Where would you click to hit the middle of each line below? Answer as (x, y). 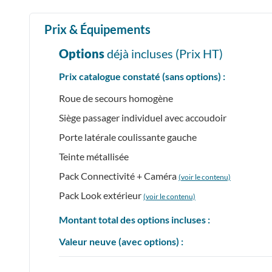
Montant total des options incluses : (134, 219)
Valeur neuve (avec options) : (121, 241)
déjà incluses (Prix (154, 53)
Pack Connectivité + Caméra (119, 175)
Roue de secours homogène (116, 98)
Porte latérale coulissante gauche (128, 137)
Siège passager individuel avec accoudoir (143, 117)
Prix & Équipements (97, 29)
